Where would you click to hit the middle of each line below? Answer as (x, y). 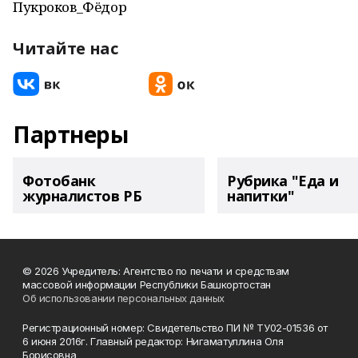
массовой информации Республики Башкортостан (147, 284)
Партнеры (71, 134)
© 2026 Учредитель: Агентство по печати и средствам (156, 271)
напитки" (261, 196)
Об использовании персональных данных (123, 298)
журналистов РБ (82, 196)
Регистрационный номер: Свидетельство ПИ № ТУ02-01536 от (175, 328)
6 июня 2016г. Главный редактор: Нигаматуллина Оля (153, 341)
